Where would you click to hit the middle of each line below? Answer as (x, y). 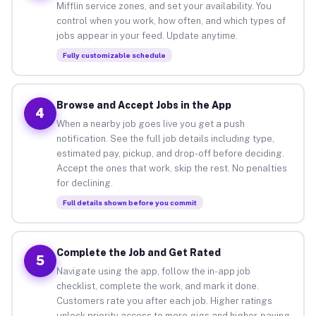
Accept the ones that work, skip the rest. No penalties (171, 168)
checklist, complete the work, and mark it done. (157, 286)
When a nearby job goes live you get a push (150, 123)
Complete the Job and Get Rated (138, 252)
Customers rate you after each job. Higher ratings (164, 300)
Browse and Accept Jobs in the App (144, 105)
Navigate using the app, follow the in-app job (153, 271)
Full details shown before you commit (129, 202)
